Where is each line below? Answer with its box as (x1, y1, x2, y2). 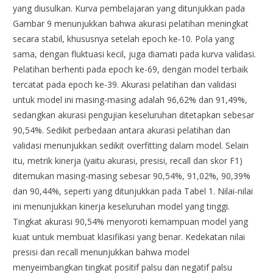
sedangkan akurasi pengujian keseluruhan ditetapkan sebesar (13, 108, 255, 121)
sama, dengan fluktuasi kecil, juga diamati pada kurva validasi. (13, 48, 257, 60)
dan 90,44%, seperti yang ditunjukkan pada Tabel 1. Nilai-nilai (13, 185, 253, 197)
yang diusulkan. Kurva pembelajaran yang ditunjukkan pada (13, 2, 246, 14)
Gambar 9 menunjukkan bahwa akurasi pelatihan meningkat (13, 17, 249, 29)
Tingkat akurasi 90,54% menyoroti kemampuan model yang (13, 215, 249, 227)
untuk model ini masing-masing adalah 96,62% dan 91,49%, (13, 93, 248, 105)
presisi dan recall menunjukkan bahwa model (13, 246, 190, 258)
